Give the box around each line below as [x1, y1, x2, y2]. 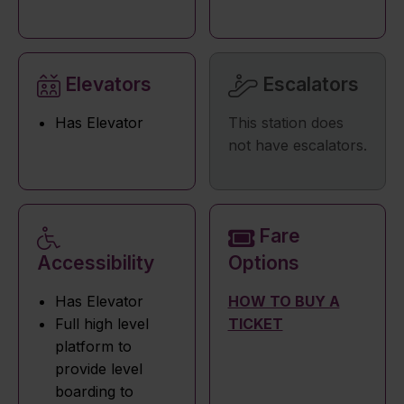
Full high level [55, 314, 149, 333]
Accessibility [37, 251, 154, 274]
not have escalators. [227, 136, 367, 155]
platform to [55, 336, 132, 355]
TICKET [227, 314, 283, 333]
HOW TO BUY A [227, 291, 340, 310]
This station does [227, 114, 344, 133]
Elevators [60, 73, 151, 96]
